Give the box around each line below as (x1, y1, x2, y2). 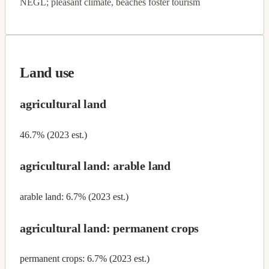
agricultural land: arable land (20, 159, 171, 173)
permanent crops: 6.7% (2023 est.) (20, 253, 150, 264)
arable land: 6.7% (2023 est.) (20, 192, 128, 202)
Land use (20, 64, 75, 80)
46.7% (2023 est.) (20, 129, 87, 140)
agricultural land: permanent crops (20, 221, 199, 235)
